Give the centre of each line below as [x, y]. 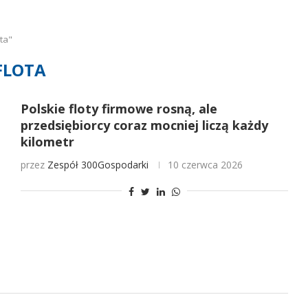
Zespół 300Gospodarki [98, 165]
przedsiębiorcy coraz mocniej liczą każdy [144, 125]
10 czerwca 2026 [205, 165]
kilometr [47, 142]
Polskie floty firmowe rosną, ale [119, 109]
